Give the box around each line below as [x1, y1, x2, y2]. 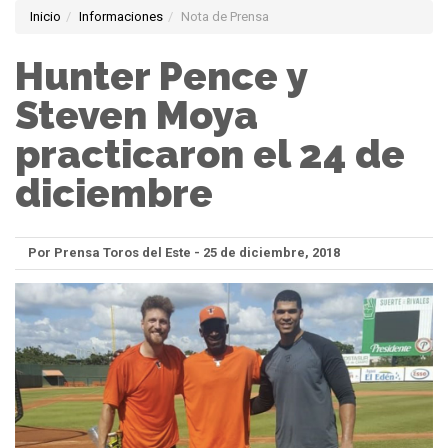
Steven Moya [15, 92, 258, 139]
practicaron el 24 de [15, 131, 405, 178]
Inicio [30, 9, 61, 24]
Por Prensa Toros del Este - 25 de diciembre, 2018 [28, 245, 340, 261]
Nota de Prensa [181, 9, 269, 24]
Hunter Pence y [15, 53, 307, 100]
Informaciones [79, 9, 163, 24]
